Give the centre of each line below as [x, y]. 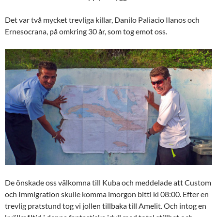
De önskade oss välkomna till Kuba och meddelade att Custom [108, 183]
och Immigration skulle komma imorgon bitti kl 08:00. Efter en [107, 194]
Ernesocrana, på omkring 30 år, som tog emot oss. [86, 31]
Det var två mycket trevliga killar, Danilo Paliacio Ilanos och [102, 19]
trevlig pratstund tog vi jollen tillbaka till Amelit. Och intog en [106, 206]
